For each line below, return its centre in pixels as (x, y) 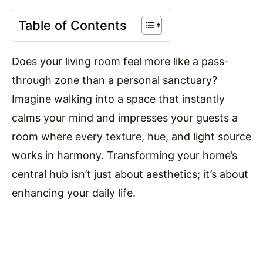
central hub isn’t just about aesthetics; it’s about (130, 174)
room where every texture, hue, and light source (131, 136)
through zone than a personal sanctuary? (114, 80)
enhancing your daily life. (74, 193)
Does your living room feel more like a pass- (120, 61)
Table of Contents (73, 25)
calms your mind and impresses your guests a (125, 117)
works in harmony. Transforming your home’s (124, 155)
